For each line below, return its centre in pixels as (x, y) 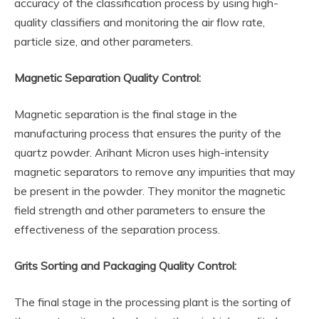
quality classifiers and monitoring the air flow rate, (140, 22)
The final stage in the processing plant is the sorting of (153, 302)
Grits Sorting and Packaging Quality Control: (125, 266)
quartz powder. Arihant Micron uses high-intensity (142, 152)
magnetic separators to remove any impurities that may (155, 172)
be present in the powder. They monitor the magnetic (150, 191)
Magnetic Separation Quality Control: (108, 78)
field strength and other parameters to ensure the (140, 210)
